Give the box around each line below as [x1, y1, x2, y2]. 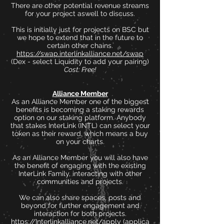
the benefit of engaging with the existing [14, 161, 146, 169]
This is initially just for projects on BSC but [11, 25, 149, 33]
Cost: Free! [64, 65, 96, 73]
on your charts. [55, 137, 104, 145]
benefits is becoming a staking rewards [16, 105, 144, 113]
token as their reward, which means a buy [12, 129, 148, 137]
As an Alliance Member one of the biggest [11, 97, 149, 105]
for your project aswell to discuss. [25, 9, 135, 17]
